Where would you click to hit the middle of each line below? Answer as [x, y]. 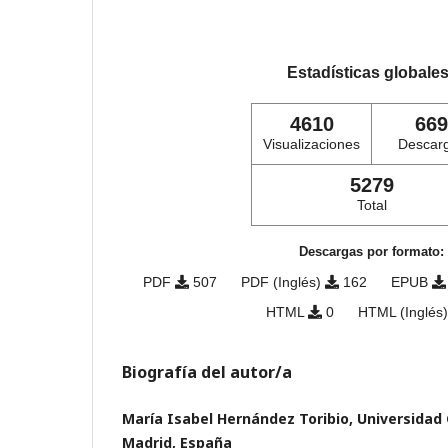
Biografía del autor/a [207, 372]
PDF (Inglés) [282, 282]
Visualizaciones [311, 144]
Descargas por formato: [371, 252]
